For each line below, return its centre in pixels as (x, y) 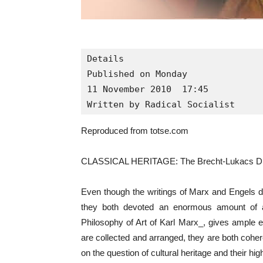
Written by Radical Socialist (161, 105)
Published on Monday (137, 74)
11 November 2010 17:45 (148, 90)
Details (105, 59)
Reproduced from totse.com (135, 131)
